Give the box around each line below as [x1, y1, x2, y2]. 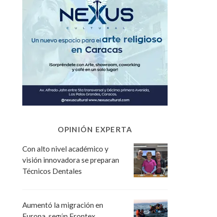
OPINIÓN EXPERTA [57, 124, 133, 134]
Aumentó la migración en [22, 200, 103, 209]
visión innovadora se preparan [22, 155, 119, 164]
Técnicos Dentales [22, 166, 82, 175]
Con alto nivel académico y [22, 144, 108, 153]
